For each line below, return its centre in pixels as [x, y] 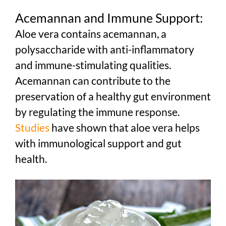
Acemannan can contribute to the [93, 80]
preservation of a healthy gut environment [113, 96]
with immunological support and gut [98, 143]
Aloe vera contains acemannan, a [91, 33]
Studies [32, 127]
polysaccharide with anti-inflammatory [105, 49]
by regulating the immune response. [97, 111]
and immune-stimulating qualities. [93, 65]
